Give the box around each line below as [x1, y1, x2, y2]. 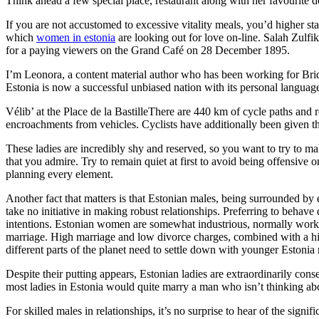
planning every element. [6, 168, 113, 181]
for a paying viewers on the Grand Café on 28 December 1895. [6, 44, 290, 57]
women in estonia [36, 31, 115, 44]
